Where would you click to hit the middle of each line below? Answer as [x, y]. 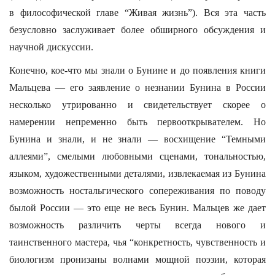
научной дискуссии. [51, 47]
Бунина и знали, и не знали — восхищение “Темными [137, 139]
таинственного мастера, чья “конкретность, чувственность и [137, 242]
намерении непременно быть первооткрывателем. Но [137, 122]
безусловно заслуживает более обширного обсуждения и [137, 30]
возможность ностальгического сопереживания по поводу [137, 191]
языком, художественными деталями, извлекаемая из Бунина [137, 173]
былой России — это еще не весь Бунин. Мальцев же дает [137, 208]
